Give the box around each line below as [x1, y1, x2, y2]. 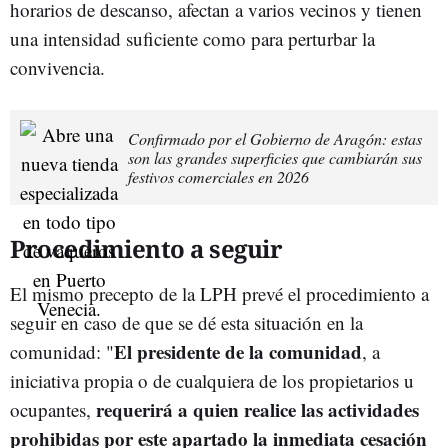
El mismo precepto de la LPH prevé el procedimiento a [10, 280, 429, 306]
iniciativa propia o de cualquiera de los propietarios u [10, 367, 414, 393]
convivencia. [10, 54, 105, 80]
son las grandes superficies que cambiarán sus [128, 146, 422, 168]
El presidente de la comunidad [114, 337, 362, 365]
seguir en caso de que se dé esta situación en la [10, 309, 363, 335]
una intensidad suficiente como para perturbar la [10, 25, 375, 51]
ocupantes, [10, 396, 91, 422]
